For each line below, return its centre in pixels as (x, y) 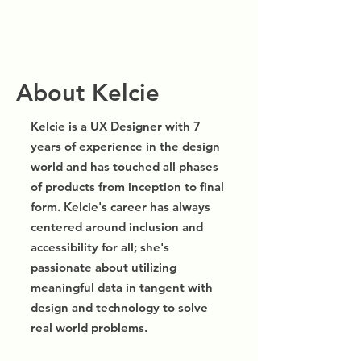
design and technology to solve (119, 307)
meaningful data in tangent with (122, 287)
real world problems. (89, 328)
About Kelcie (88, 92)
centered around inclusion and (117, 227)
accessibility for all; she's (100, 247)
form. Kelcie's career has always (120, 207)
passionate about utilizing (104, 267)
